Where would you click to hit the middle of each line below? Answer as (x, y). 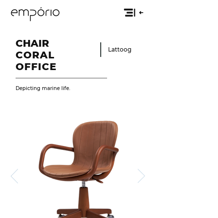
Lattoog (120, 49)
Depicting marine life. (43, 88)
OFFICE (36, 67)
